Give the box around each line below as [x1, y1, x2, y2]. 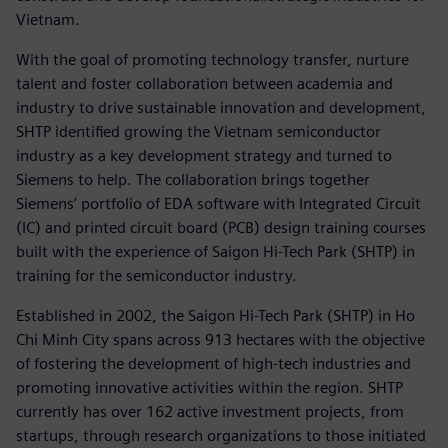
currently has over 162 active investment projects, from [16, 401, 404, 421]
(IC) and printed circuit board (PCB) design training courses [16, 217, 426, 237]
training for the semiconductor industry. [16, 265, 297, 285]
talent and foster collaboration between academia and [16, 73, 393, 93]
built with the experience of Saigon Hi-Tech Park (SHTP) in [16, 241, 415, 261]
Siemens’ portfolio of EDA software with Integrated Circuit [16, 193, 421, 213]
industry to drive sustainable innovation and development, [16, 97, 426, 117]
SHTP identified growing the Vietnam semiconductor [16, 121, 381, 141]
